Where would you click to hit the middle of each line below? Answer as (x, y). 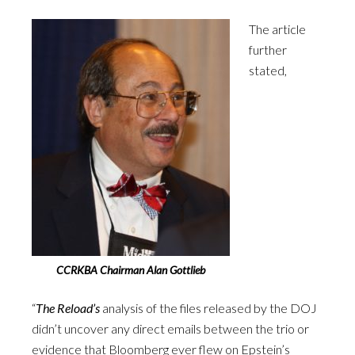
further (268, 50)
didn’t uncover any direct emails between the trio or (170, 329)
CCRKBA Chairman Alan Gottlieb (131, 270)
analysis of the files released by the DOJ (208, 308)
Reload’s (78, 308)
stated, (268, 71)
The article (277, 29)
